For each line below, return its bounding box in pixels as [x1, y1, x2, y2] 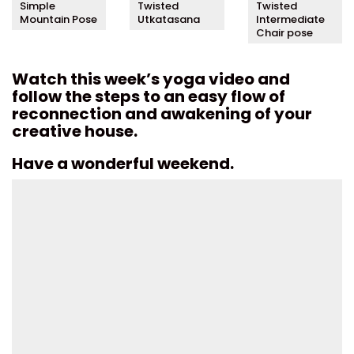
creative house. [12, 119, 137, 142]
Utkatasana [137, 11, 201, 27]
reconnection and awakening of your [12, 102, 312, 125]
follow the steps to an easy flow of [12, 85, 285, 107]
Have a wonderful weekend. [12, 152, 234, 175]
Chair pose [255, 24, 313, 40]
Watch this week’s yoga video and [12, 67, 290, 90]
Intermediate [255, 11, 325, 27]
